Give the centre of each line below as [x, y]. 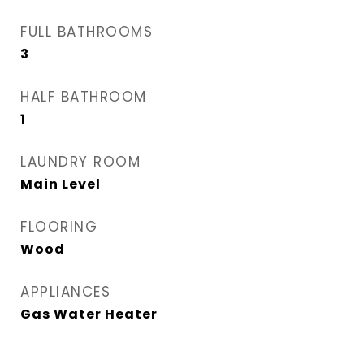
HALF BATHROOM [84, 97]
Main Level [61, 184]
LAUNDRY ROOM [80, 162]
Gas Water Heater [89, 314]
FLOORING [59, 227]
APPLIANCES [65, 292]
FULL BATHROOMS [87, 32]
